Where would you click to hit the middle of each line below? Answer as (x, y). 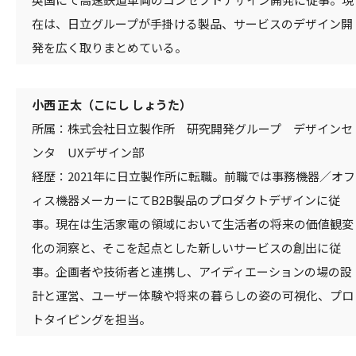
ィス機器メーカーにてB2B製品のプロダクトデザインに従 (186, 199)
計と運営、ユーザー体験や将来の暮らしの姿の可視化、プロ (193, 295)
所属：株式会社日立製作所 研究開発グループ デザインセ (192, 128)
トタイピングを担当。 (91, 319)
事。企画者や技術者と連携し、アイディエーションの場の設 (192, 271)
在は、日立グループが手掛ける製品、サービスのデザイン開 (192, 23)
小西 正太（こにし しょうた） (112, 104)
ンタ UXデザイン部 (88, 152)
